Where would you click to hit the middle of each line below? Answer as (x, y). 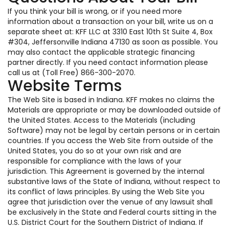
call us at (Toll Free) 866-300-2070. (72, 73)
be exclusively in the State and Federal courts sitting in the (112, 212)
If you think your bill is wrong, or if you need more (95, 11)
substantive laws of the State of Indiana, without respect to (114, 181)
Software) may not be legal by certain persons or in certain (114, 130)
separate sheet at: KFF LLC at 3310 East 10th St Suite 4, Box (110, 32)
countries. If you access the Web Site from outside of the (110, 141)
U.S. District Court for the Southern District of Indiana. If (106, 222)
